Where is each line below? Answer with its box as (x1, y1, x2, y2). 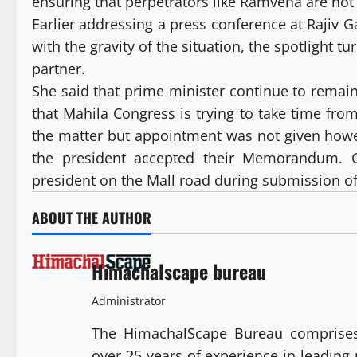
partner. (32, 59, 85, 79)
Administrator (92, 293, 166, 309)
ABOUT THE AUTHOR (32, 207, 151, 229)
